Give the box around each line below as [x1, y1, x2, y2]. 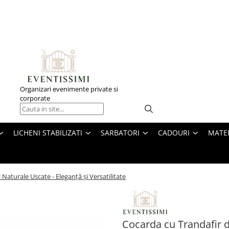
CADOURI [158, 128, 190, 138]
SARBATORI [101, 128, 140, 138]
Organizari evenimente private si [20, 84, 118, 94]
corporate [20, 94, 50, 103]
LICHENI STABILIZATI [13, 128, 82, 138]
